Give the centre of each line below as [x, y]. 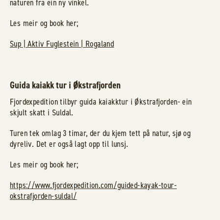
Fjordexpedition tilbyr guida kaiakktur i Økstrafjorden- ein [101, 102]
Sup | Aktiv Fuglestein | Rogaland [62, 44]
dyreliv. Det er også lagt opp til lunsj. [69, 144]
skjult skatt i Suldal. [42, 112]
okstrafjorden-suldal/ [43, 196]
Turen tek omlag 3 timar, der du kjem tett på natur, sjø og [100, 133]
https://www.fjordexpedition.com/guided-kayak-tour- [93, 185]
